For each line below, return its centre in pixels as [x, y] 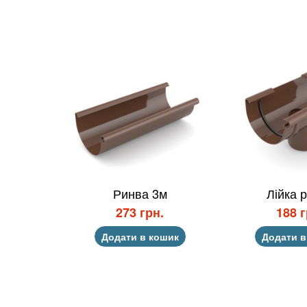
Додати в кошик [140, 237]
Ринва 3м [140, 194]
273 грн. [140, 213]
